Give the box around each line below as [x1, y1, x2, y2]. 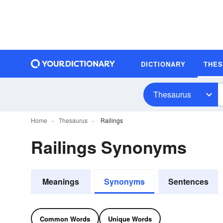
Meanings [42, 176, 79, 187]
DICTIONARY [141, 59, 186, 69]
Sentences [168, 176, 209, 187]
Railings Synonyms [31, 135, 187, 159]
